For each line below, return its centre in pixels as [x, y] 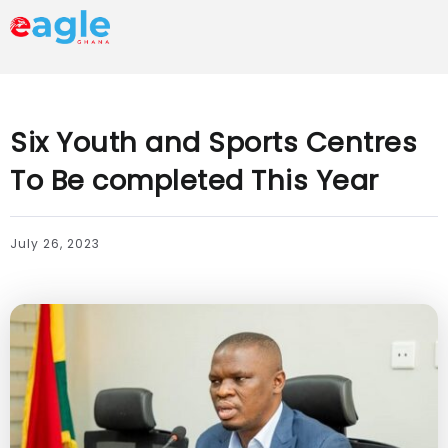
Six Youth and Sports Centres [213, 142]
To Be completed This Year [194, 180]
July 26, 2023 [55, 243]
